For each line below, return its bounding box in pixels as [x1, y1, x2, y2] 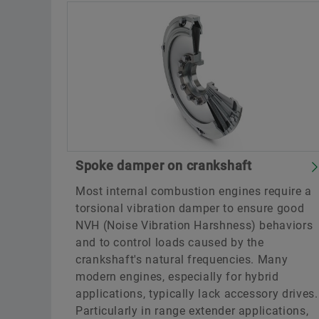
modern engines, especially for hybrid [75, 269, 279, 283]
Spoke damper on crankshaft [75, 157, 252, 173]
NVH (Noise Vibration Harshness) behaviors [75, 218, 313, 232]
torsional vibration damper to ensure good [75, 201, 305, 215]
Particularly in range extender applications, [75, 303, 309, 318]
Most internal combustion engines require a [75, 184, 312, 198]
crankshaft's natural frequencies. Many [75, 252, 288, 266]
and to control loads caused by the [75, 235, 264, 249]
